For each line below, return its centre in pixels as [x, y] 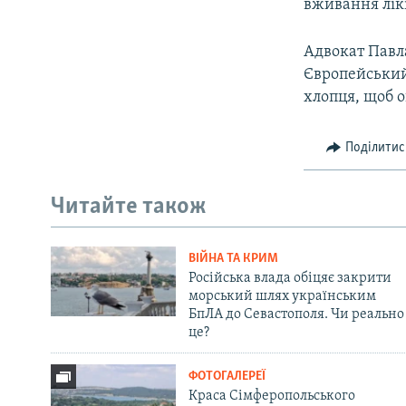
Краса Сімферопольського [271, 396]
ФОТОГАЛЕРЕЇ [227, 376]
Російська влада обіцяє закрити [290, 278]
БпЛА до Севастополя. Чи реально [296, 314]
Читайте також [129, 208]
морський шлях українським [282, 296]
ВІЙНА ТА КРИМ [233, 258]
